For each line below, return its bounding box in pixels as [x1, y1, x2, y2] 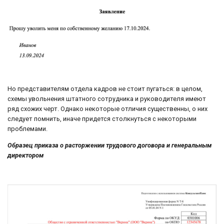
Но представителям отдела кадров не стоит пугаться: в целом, [7, 85, 202, 93]
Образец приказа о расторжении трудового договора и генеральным [7, 141, 211, 149]
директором [7, 151, 43, 159]
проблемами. [7, 125, 47, 133]
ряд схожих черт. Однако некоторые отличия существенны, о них [7, 105, 207, 113]
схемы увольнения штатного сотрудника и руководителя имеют [7, 95, 206, 103]
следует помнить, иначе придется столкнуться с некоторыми [7, 115, 196, 123]
